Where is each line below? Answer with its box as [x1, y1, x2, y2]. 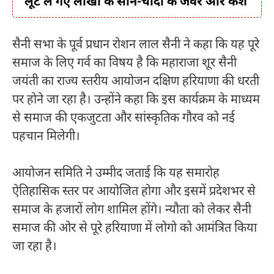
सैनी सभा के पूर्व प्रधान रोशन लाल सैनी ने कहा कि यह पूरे [12, 37, 259, 54]
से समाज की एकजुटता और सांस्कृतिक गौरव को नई [12, 111, 235, 127]
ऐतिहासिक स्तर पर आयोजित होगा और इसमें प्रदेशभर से [12, 184, 256, 201]
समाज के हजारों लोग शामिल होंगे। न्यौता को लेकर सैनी [12, 202, 251, 219]
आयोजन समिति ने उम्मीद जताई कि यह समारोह [12, 166, 220, 182]
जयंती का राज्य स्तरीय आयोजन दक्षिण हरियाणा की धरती [12, 74, 259, 91]
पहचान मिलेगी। [12, 129, 80, 146]
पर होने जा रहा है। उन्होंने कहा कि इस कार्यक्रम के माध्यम [12, 92, 260, 109]
